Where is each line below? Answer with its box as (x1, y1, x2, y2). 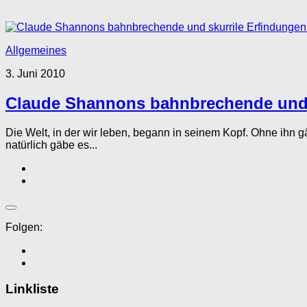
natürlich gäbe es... (5, 138, 97, 151)
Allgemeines (5, 44, 66, 56)
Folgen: (5, 221, 42, 233)
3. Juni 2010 (5, 67, 65, 79)
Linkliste (5, 282, 59, 297)
